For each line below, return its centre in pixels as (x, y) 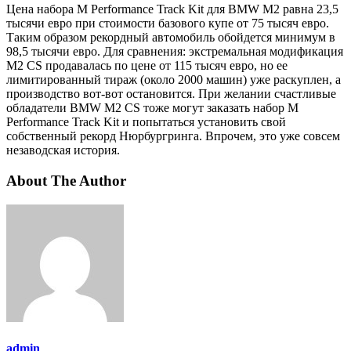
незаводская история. (63, 150)
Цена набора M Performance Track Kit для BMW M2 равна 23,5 (172, 9)
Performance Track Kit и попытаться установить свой (146, 122)
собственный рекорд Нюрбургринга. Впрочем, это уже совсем (173, 136)
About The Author (66, 181)
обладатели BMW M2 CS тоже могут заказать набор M (152, 108)
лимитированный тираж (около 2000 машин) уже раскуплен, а (174, 80)
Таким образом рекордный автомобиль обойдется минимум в (171, 38)
